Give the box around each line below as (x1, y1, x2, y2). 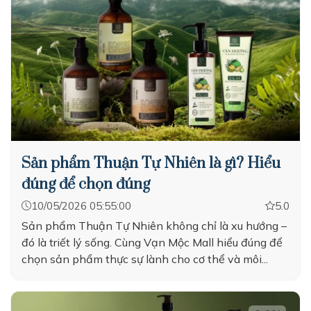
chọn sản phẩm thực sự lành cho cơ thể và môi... (22, 252, 268, 266)
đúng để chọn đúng (22, 175, 150, 194)
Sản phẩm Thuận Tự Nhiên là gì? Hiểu (22, 154, 280, 173)
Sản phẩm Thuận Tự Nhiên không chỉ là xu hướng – (22, 219, 287, 233)
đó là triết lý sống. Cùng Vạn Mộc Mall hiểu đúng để (22, 235, 283, 249)
